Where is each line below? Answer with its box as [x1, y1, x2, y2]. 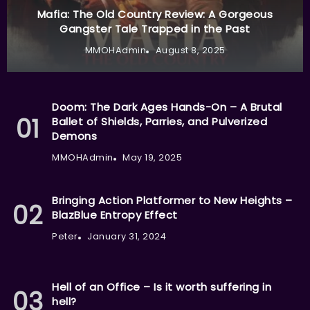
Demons [52, 128, 97, 143]
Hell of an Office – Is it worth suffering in [52, 280, 271, 295]
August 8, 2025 [155, 44, 226, 56]
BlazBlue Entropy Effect [52, 208, 178, 223]
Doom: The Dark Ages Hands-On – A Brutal [52, 99, 282, 114]
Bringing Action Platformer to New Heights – [52, 193, 293, 208]
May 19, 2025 [122, 151, 182, 163]
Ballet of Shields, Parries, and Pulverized [52, 113, 267, 129]
